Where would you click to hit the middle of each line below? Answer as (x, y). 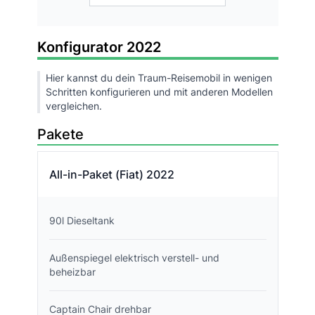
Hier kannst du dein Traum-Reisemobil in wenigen (159, 78)
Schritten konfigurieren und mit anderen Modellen (159, 92)
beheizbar (72, 272)
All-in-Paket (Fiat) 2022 (111, 175)
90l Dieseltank (82, 221)
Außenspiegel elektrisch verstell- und (134, 258)
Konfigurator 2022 (99, 47)
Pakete (60, 135)
